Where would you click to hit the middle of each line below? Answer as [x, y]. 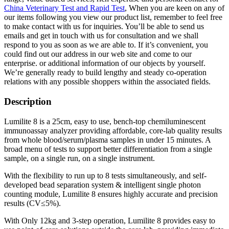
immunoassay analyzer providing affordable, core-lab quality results [113, 130]
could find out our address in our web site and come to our [98, 54]
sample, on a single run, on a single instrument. [79, 158]
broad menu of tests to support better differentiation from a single [108, 149]
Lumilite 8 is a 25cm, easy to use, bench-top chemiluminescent [105, 121]
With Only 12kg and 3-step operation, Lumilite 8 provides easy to [110, 220]
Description [28, 102]
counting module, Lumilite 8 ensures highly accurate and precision [111, 194]
